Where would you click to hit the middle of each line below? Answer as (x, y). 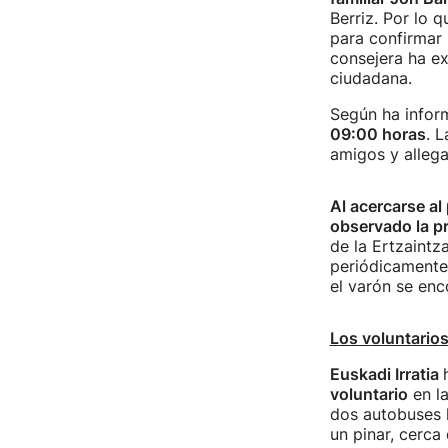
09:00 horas (377, 134)
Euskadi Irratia (386, 374)
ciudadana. (370, 78)
